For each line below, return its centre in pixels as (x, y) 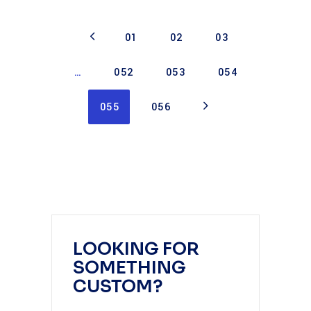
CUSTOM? (118, 286)
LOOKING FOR (136, 249)
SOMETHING (129, 268)
